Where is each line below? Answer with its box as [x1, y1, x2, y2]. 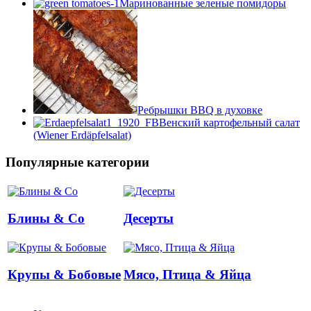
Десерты [124, 210, 174, 226]
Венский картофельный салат [159, 117, 300, 129]
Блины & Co [8, 210, 85, 226]
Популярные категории [6, 155, 149, 170]
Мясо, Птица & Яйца [124, 267, 251, 282]
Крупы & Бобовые [8, 267, 121, 282]
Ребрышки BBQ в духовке [137, 104, 262, 117]
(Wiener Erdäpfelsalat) [33, 129, 131, 142]
